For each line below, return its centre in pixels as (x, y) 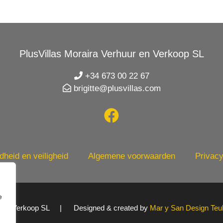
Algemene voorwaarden (132, 156)
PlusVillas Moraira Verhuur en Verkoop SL (111, 54)
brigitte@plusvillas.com (116, 88)
